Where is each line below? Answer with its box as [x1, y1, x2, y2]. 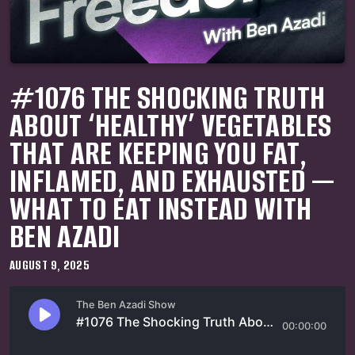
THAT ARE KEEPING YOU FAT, [10, 132, 307, 175]
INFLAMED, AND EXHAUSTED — [10, 159, 335, 203]
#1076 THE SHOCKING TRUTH [10, 76, 326, 120]
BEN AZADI [10, 215, 120, 258]
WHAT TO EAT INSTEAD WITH [10, 187, 312, 231]
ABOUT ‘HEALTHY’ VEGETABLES [10, 104, 332, 147]
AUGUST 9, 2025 [10, 257, 90, 273]
